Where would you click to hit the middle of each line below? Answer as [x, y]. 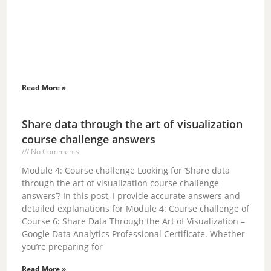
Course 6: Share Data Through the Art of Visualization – [134, 221]
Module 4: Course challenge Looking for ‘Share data [126, 170]
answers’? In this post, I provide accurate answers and [131, 195]
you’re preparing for [63, 246]
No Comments [54, 151]
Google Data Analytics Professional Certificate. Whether [134, 233]
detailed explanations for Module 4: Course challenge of [136, 208]
